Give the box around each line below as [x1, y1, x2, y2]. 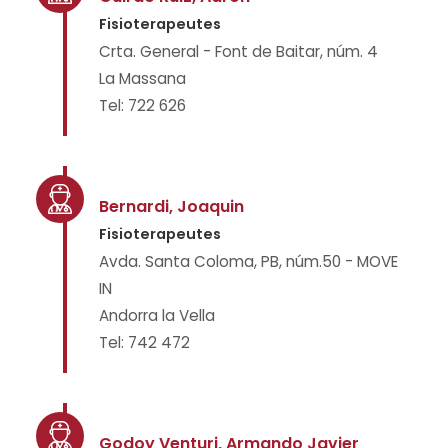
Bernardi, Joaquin [99, 195, 244, 218]
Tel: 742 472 [99, 332, 190, 353]
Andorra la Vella [99, 305, 215, 326]
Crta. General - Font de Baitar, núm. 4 [99, 41, 378, 62]
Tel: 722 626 [99, 95, 186, 116]
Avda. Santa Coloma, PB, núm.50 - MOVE [99, 251, 398, 272]
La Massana [99, 68, 186, 89]
